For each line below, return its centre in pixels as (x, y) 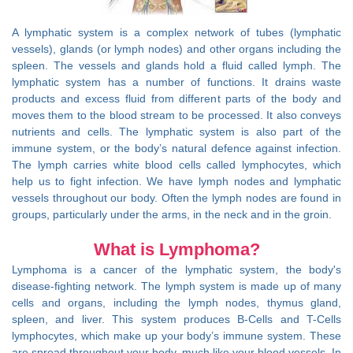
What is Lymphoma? (176, 249)
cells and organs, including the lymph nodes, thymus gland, (176, 302)
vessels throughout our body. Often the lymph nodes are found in (176, 198)
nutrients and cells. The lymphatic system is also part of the (176, 132)
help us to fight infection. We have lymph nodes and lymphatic (176, 182)
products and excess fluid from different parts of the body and (176, 99)
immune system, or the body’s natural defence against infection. (176, 149)
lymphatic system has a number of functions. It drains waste (176, 82)
